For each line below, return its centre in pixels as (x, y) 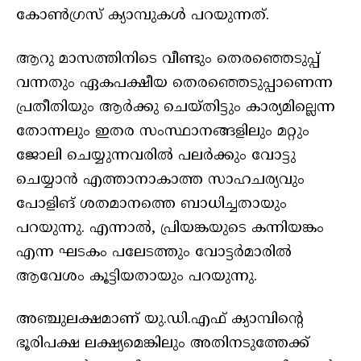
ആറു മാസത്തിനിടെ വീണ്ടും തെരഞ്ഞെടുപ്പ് (168, 59)
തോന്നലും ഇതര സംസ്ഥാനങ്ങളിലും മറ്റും (163, 131)
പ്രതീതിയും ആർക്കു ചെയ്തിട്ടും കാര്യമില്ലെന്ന (176, 107)
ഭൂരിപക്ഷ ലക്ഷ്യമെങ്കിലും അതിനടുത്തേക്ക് (163, 343)
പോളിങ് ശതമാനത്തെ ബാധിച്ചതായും (151, 204)
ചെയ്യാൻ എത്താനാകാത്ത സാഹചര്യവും (160, 180)
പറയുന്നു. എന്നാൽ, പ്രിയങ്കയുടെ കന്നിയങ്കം (170, 228)
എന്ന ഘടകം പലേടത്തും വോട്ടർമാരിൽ (154, 252)
